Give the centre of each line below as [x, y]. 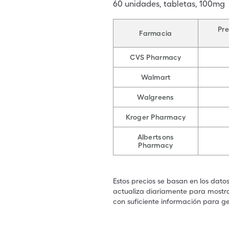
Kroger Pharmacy [156, 117]
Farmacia [156, 33]
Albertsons [156, 137]
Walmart [156, 77]
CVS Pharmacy [156, 57]
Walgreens [156, 97]
